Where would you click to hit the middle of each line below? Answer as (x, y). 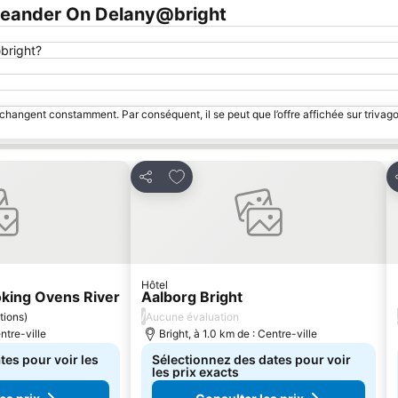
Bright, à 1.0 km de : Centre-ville (238, 334)
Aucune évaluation (192, 316)
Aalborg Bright (192, 297)
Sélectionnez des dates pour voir (251, 359)
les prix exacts (195, 372)
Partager (163, 185)
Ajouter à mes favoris (239, 174)
